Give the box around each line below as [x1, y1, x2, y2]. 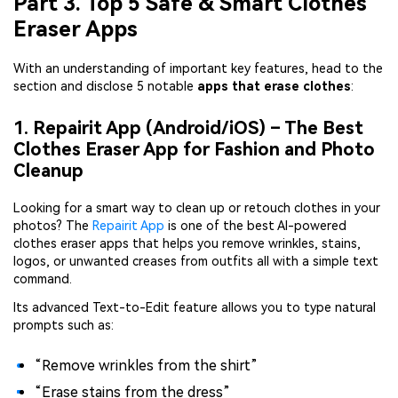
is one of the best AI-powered [164, 218, 346, 233]
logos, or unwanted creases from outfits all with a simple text [13, 253, 378, 268]
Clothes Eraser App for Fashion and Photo [13, 139, 375, 161]
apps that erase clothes [197, 78, 351, 93]
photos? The [13, 218, 92, 233]
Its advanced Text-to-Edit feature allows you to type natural [13, 300, 376, 315]
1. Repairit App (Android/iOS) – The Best [13, 117, 363, 139]
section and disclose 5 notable [13, 78, 197, 93]
